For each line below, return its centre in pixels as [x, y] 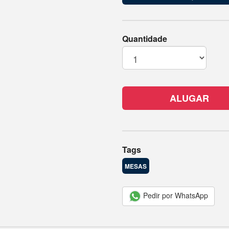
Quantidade [145, 39]
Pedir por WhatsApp [175, 195]
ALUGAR [189, 98]
